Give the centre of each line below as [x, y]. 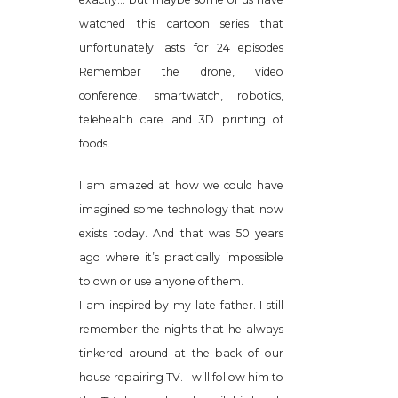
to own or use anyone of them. [161, 281]
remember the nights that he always [181, 329]
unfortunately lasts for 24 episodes [181, 47]
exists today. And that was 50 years [181, 233]
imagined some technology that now [181, 209]
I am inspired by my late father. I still [181, 305]
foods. [95, 143]
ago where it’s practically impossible [181, 257]
